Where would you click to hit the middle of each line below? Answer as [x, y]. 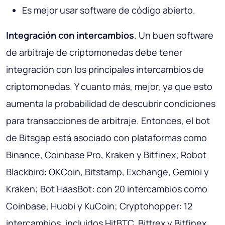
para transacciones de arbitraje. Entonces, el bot [108, 121]
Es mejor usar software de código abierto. [109, 10]
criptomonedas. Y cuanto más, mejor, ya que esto [109, 87]
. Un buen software [174, 35]
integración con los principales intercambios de [105, 70]
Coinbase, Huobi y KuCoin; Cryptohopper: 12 [99, 206]
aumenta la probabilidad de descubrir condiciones [111, 104]
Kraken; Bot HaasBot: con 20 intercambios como [107, 189]
